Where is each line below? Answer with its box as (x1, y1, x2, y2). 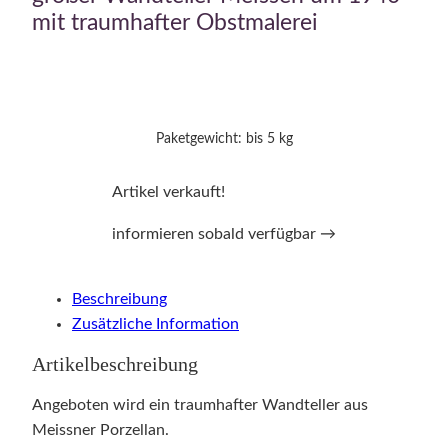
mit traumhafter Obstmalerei (32, 10, 318, 35)
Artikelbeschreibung (32, 354, 198, 376)
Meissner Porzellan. (32, 421, 169, 438)
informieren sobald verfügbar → (112, 225, 336, 242)
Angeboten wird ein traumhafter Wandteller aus (32, 396, 368, 413)
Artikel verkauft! (112, 184, 225, 201)
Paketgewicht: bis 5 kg (155, 132, 293, 147)
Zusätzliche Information (72, 316, 239, 333)
